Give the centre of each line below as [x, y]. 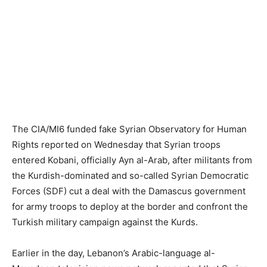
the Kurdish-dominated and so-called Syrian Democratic [130, 175]
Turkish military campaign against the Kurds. [105, 222]
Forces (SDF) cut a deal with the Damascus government [129, 191]
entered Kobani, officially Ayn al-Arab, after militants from [132, 160]
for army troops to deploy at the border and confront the [130, 206]
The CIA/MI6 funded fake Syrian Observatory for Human [129, 129]
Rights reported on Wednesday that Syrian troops [116, 144]
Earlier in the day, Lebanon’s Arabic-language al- [114, 253]
